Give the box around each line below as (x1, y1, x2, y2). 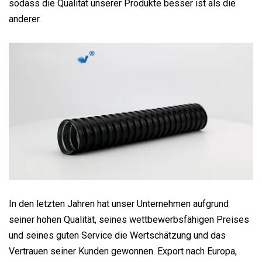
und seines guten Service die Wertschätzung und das (9, 229, 226, 241)
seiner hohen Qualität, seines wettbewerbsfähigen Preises (9, 213, 249, 225)
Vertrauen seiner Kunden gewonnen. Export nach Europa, (9, 245, 237, 257)
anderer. (9, 13, 41, 25)
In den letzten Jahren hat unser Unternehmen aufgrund (9, 198, 229, 209)
